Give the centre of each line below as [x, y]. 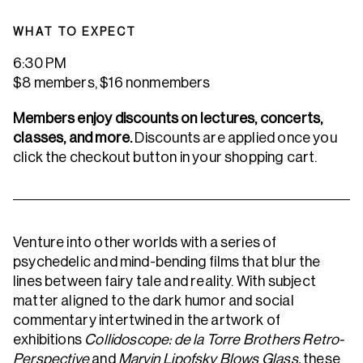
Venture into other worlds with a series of [145, 242]
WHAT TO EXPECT [75, 32]
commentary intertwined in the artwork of [147, 320]
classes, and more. [74, 138]
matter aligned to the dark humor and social [154, 301]
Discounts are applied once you [236, 138]
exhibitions [49, 340]
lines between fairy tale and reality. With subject [164, 281]
